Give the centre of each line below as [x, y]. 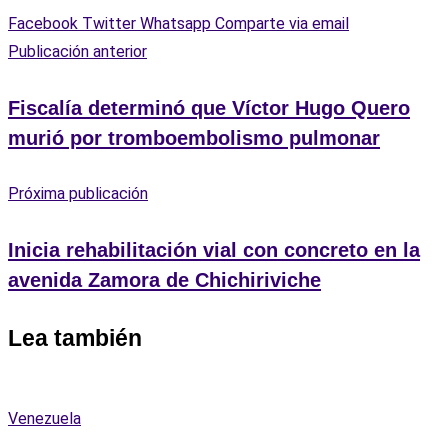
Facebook [43, 24]
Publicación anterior [77, 52]
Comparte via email [282, 24]
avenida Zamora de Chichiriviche [164, 279]
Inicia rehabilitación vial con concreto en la [214, 249]
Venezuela [44, 419]
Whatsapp [175, 24]
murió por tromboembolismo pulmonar [194, 137]
